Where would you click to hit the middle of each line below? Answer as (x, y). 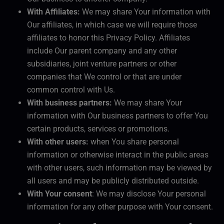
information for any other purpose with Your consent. (120, 207)
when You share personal (134, 142)
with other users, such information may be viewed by (119, 168)
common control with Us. (71, 90)
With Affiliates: (53, 12)
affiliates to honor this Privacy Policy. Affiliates (108, 38)
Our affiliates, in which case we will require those (112, 25)
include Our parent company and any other (102, 51)
